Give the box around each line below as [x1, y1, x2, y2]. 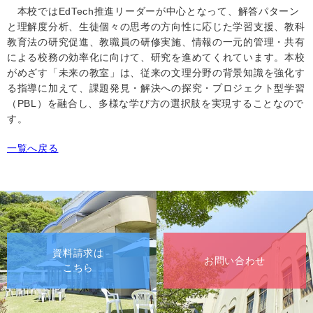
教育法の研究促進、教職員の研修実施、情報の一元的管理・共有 [7, 36, 305, 48]
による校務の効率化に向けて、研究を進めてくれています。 [7, 52, 284, 64]
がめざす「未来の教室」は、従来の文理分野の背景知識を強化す [7, 67, 305, 79]
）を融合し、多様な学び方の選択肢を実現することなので [36, 98, 305, 110]
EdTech [58, 6, 94, 17]
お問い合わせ [203, 255, 266, 266]
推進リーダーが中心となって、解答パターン [94, 6, 300, 17]
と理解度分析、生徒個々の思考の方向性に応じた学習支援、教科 [7, 21, 305, 33]
